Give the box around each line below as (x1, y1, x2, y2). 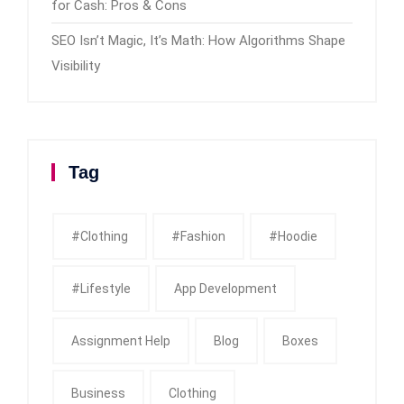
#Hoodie (269, 228, 317, 243)
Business (71, 385, 125, 400)
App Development (174, 280, 277, 296)
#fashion (171, 228, 225, 243)
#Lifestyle (71, 280, 131, 296)
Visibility (51, 57, 100, 74)
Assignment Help (71, 333, 170, 348)
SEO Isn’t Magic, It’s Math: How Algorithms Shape (51, 32, 345, 49)
